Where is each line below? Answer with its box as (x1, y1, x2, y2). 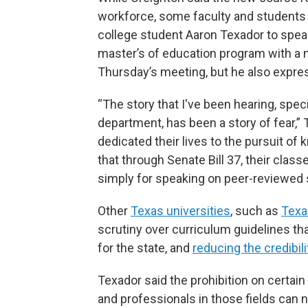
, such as (230, 203, 281, 219)
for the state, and (98, 241, 192, 256)
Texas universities (131, 203, 230, 219)
